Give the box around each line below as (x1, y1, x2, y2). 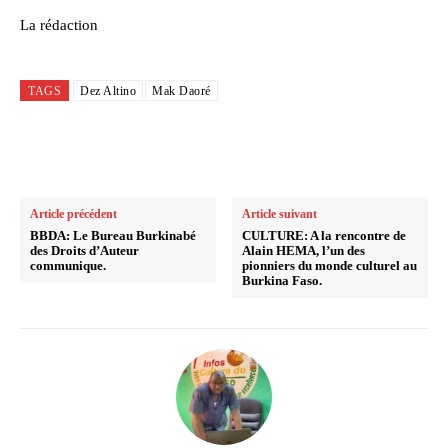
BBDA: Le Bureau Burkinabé (30, 228, 196, 244)
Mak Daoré (152, 84, 211, 99)
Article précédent (30, 207, 117, 222)
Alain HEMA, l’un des (242, 243, 366, 259)
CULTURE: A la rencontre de (242, 228, 407, 244)
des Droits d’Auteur (30, 243, 139, 259)
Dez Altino (80, 84, 136, 99)
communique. (30, 258, 106, 274)
